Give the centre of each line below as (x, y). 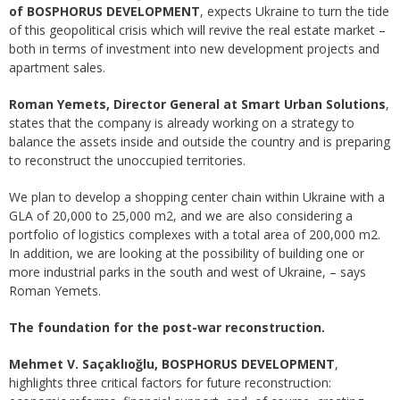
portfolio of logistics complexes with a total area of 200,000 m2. (195, 235)
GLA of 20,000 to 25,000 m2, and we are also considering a (181, 216)
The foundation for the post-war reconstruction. (167, 328)
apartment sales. (57, 68)
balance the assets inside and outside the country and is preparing (200, 142)
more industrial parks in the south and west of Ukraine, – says (187, 272)
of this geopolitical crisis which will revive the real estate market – (197, 30)
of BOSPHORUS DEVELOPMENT (104, 12)
